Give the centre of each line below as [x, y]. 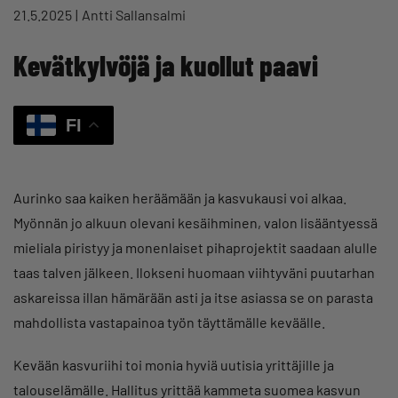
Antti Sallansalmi [134, 14]
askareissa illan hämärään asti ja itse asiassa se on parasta [193, 298]
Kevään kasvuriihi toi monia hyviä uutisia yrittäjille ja [174, 365]
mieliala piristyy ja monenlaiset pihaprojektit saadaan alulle [195, 248]
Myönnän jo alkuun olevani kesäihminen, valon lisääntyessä [195, 223]
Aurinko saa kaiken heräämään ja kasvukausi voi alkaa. [180, 198]
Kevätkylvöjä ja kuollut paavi [166, 64]
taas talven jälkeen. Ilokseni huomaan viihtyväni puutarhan [194, 273]
